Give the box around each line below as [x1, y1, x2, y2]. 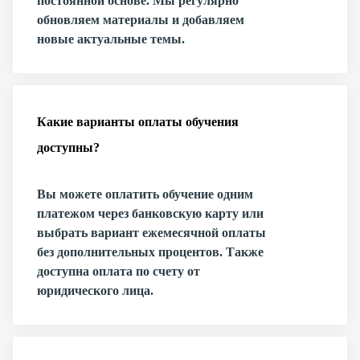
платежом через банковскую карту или [37, 207, 264, 220]
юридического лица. [37, 284, 153, 297]
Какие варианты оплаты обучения [37, 115, 239, 129]
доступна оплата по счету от [37, 264, 200, 278]
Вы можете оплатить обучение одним [37, 187, 253, 201]
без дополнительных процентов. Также [37, 245, 264, 259]
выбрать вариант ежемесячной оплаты [37, 226, 266, 239]
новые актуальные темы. [37, 32, 185, 46]
